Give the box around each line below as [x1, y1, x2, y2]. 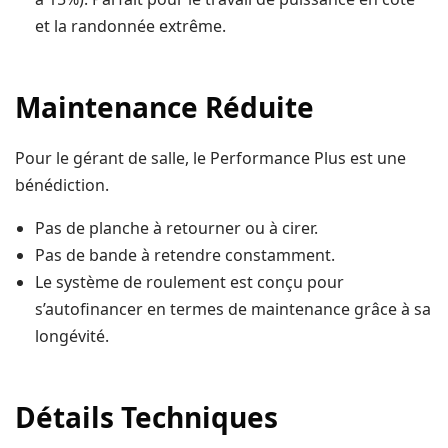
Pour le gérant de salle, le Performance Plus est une [15, 147, 407, 170]
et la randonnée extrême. [35, 15, 226, 38]
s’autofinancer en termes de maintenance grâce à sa [35, 298, 431, 321]
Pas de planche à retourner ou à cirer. [35, 217, 318, 240]
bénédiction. [15, 174, 109, 197]
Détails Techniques [15, 398, 278, 437]
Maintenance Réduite [15, 88, 314, 127]
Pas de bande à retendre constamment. [35, 244, 335, 267]
